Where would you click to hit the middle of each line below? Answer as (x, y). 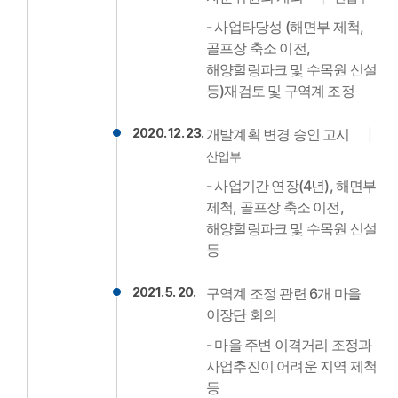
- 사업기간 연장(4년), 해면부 (291, 186)
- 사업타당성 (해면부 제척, (285, 27)
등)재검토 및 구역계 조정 (280, 91)
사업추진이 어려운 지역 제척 (291, 366)
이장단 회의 (242, 314)
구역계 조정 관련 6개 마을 (283, 293)
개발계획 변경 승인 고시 (278, 134)
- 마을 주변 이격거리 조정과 (289, 345)
